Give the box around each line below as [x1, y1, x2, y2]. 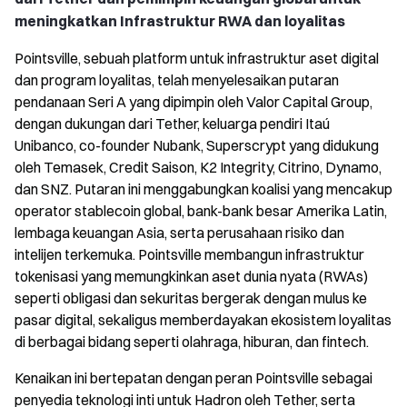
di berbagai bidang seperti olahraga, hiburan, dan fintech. [15, 332, 369, 351]
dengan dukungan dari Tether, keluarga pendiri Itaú [15, 114, 330, 133]
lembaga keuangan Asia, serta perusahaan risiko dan [15, 223, 344, 242]
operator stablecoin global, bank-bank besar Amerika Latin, [15, 201, 387, 220]
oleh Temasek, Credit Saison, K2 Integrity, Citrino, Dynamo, [15, 157, 382, 176]
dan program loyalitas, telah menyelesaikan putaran [15, 70, 339, 89]
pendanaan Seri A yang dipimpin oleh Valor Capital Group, [15, 92, 372, 111]
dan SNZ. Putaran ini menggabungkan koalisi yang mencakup [15, 179, 392, 198]
